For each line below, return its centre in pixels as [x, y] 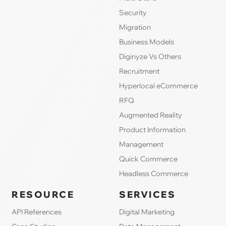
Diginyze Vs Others [150, 56]
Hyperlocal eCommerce [158, 86]
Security [133, 12]
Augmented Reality [151, 115]
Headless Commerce [154, 173]
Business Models [147, 42]
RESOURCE [43, 194]
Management [141, 144]
